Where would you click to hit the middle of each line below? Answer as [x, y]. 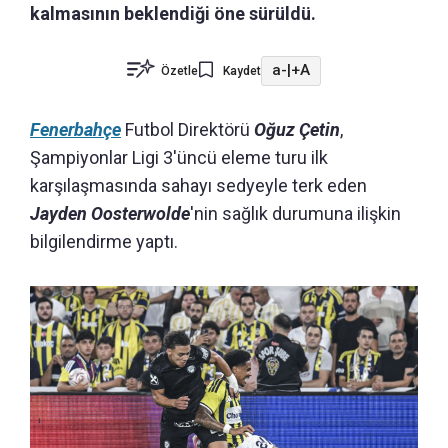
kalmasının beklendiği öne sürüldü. [173, 13]
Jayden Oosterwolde [110, 213]
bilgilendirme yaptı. [104, 241]
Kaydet [242, 70]
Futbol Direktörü [187, 129]
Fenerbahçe [75, 129]
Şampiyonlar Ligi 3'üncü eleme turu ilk [179, 157]
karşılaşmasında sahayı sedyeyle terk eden [198, 185]
